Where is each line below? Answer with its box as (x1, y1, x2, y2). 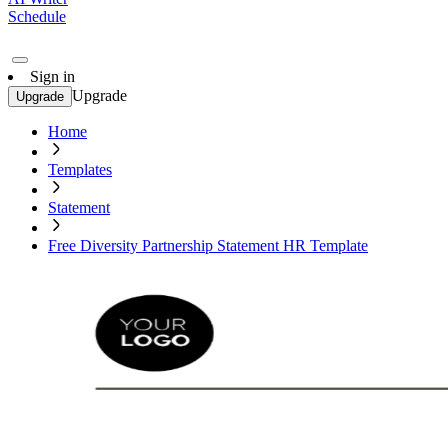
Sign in (30, 68, 75, 85)
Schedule (8, 8, 66, 25)
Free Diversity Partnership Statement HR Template (48, 237, 368, 254)
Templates (48, 161, 112, 178)
